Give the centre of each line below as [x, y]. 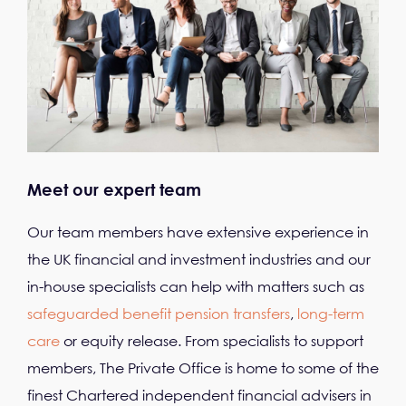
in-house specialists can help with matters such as [196, 287]
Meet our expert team [114, 190]
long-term [331, 314]
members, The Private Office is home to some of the [203, 368]
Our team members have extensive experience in [198, 232]
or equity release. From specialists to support [212, 341]
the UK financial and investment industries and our [199, 260]
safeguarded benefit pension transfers [159, 314]
